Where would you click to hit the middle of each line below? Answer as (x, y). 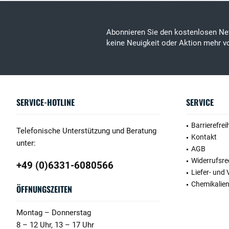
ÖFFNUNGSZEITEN (44, 189)
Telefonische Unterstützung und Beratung (86, 131)
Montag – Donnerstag (54, 213)
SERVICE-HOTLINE (45, 102)
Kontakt (204, 137)
